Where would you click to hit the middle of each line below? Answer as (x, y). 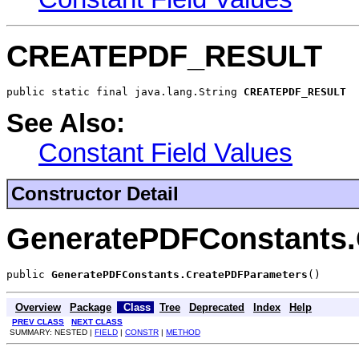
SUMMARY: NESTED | (52, 333)
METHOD (183, 333)
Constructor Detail (95, 194)
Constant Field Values (165, 153)
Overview (38, 308)
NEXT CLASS (97, 322)
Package (91, 308)
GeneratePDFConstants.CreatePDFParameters (179, 275)
